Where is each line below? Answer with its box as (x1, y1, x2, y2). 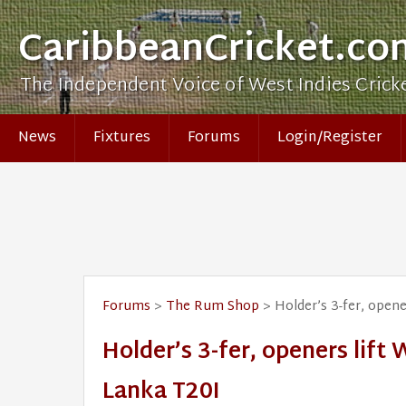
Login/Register (277, 125, 382, 151)
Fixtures (93, 125, 150, 151)
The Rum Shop (166, 295, 259, 319)
